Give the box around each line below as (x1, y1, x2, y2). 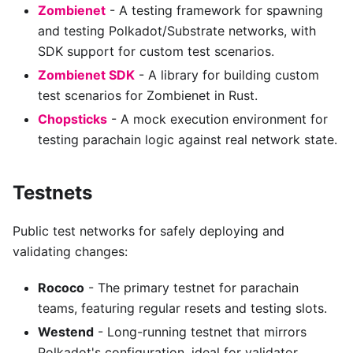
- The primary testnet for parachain (84, 280, 299, 296)
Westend (38, 324, 94, 340)
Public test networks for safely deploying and (13, 223, 284, 240)
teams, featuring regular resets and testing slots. (38, 300, 327, 317)
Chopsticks (38, 111, 107, 128)
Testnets (13, 181, 92, 205)
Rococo (38, 280, 84, 296)
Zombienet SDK (38, 67, 135, 84)
